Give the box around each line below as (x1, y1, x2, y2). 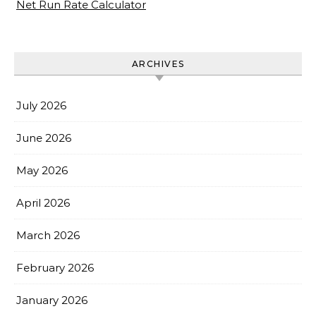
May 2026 (16, 164, 68, 177)
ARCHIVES (131, 59, 185, 69)
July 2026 (16, 99, 66, 112)
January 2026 (16, 293, 87, 307)
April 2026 (16, 196, 70, 209)
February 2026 (16, 261, 94, 274)
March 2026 (16, 229, 80, 242)
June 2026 (16, 131, 71, 145)
